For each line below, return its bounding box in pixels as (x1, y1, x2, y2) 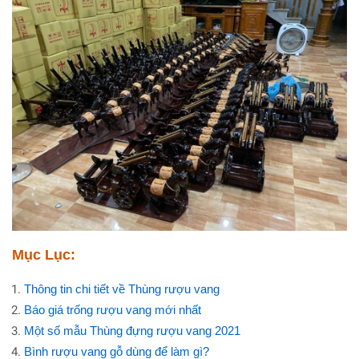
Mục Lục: (12, 247, 75, 264)
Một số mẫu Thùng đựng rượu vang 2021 (24, 324, 240, 338)
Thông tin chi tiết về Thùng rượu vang (24, 282, 220, 296)
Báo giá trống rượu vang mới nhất (24, 303, 201, 317)
